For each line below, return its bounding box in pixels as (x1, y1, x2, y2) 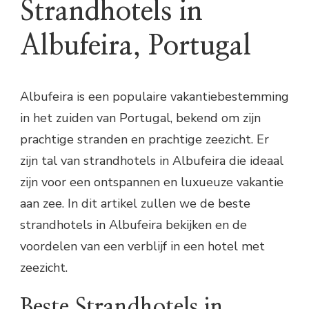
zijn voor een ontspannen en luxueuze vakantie (20, 174, 283, 191)
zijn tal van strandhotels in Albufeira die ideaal (20, 152, 283, 170)
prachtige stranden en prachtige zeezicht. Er (20, 131, 269, 148)
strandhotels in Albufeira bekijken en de (20, 217, 247, 234)
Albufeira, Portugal (20, 32, 251, 61)
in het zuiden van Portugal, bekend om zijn (20, 110, 261, 127)
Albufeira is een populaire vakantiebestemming (20, 88, 289, 106)
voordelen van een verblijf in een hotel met (20, 238, 265, 255)
